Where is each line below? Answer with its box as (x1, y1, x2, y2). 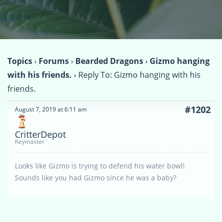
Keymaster (15, 137, 45, 146)
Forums (39, 55, 69, 66)
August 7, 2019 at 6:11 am (15, 105, 87, 113)
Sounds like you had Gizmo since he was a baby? (15, 172, 176, 182)
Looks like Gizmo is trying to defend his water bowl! (15, 161, 187, 170)
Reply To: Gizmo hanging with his (78, 69, 201, 80)
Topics (7, 55, 32, 66)
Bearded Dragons (75, 55, 143, 66)
